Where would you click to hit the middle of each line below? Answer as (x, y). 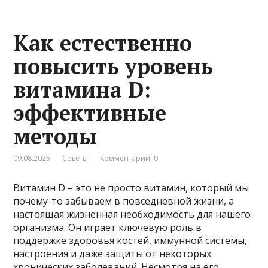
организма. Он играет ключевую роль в (108, 227)
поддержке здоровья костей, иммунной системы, (130, 240)
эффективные (90, 112)
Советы (75, 158)
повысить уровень (113, 66)
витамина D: (82, 89)
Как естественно (103, 42)
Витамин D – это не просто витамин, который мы (131, 188)
